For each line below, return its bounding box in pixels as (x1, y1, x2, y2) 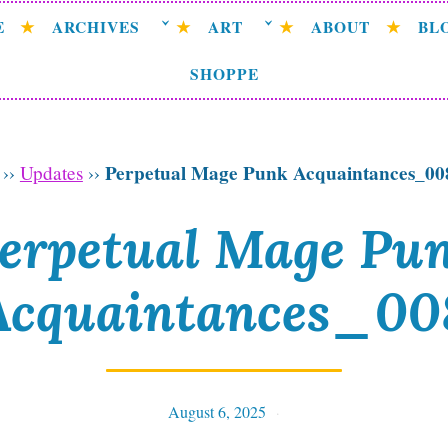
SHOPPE (189, 62, 259, 85)
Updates (19, 160, 83, 186)
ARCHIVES (52, 15, 141, 38)
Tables (290, 400, 332, 422)
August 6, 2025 (167, 400, 266, 422)
